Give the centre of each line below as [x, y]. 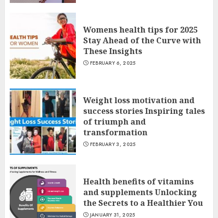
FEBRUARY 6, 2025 [113, 63]
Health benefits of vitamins [138, 182]
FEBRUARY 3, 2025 [113, 144]
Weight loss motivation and [139, 100]
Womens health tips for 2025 [140, 30]
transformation [115, 132]
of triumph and [115, 122]
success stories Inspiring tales [144, 111]
